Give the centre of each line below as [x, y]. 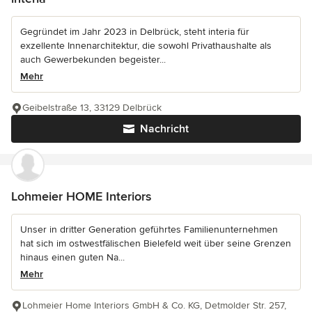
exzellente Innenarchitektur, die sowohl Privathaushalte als [146, 45]
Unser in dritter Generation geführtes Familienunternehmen [149, 229]
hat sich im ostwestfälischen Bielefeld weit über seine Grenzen [156, 243]
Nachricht [164, 128]
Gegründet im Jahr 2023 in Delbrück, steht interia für [135, 31]
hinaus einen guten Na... [72, 257]
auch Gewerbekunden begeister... [93, 59]
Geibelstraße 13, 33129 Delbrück [92, 107]
